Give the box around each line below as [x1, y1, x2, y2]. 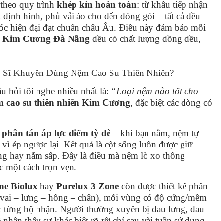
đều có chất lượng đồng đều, [90, 33, 201, 44]
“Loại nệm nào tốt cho [111, 85, 198, 96]
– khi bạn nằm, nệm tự [110, 127, 199, 138]
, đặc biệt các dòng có [130, 97, 212, 108]
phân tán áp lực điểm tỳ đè [2, 127, 110, 138]
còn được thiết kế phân [119, 181, 208, 191]
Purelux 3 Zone [56, 181, 119, 191]
